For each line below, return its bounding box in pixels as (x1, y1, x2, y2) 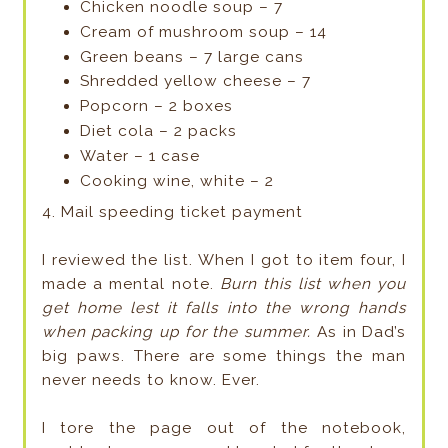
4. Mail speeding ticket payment (41, 202, 303, 221)
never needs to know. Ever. (41, 370, 260, 389)
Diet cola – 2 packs (80, 122, 238, 141)
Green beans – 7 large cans (80, 47, 305, 66)
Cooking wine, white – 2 (80, 171, 275, 190)
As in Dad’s (311, 322, 407, 341)
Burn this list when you (220, 274, 407, 293)
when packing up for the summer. (41, 322, 312, 341)
